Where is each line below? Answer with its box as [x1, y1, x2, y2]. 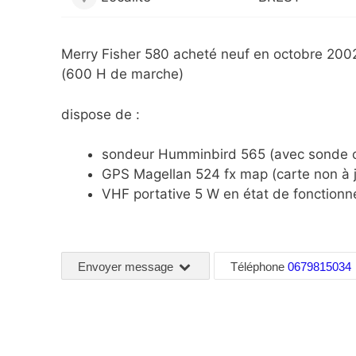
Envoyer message [78, 259, 176, 273]
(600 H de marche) [61, 66, 184, 83]
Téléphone [230, 259, 288, 273]
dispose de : [61, 106, 140, 122]
